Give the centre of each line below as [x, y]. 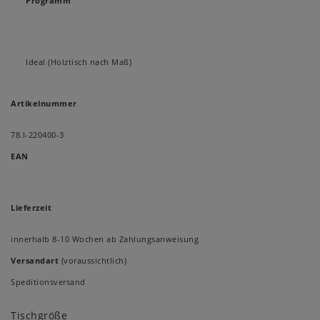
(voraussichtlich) [92, 261]
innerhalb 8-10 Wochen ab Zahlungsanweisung [105, 239]
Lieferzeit [31, 208]
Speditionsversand [48, 282]
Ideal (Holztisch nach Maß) [79, 62]
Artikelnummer [44, 104]
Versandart [35, 261]
